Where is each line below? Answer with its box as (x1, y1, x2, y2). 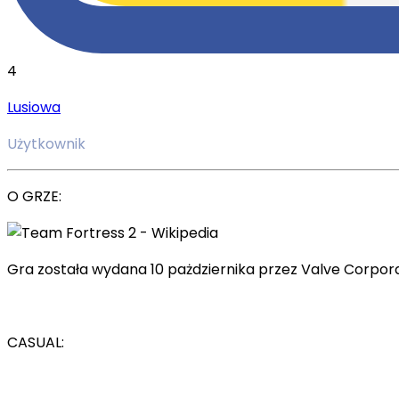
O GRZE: (7, 185, 61, 207)
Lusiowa (7, 96, 61, 118)
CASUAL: (7, 331, 64, 353)
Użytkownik (7, 133, 85, 154)
